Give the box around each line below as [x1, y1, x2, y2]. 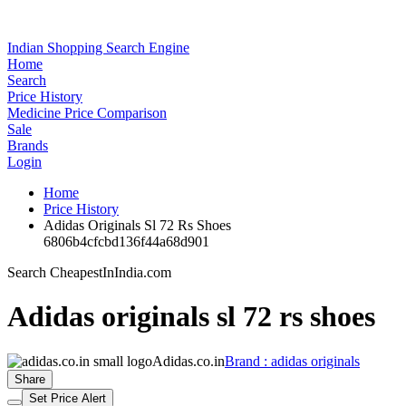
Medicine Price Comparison [7, 105, 167, 121]
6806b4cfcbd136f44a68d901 [43, 234, 209, 249]
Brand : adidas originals [225, 353, 360, 369]
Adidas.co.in [152, 353, 225, 369]
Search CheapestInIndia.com [7, 265, 171, 280]
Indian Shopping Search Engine [7, 40, 189, 55]
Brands [7, 138, 48, 153]
